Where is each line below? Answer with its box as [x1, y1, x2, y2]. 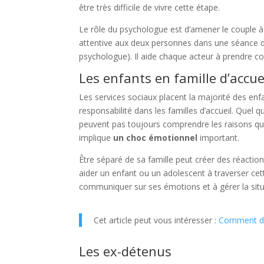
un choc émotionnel [113, 131, 198, 143]
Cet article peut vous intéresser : [94, 214, 219, 226]
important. [197, 131, 240, 143]
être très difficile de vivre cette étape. [79, 1, 220, 13]
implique [79, 131, 114, 143]
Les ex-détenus [79, 242, 172, 260]
